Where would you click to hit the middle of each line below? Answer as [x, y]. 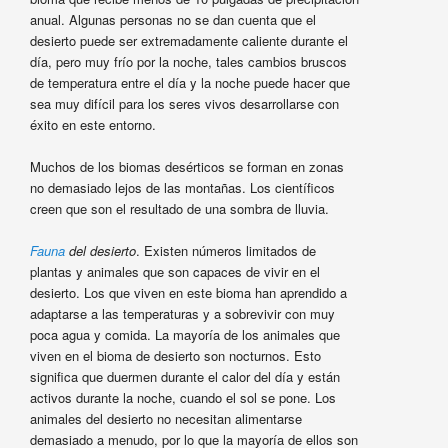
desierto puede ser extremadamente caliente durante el [188, 41]
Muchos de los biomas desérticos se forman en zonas [186, 167]
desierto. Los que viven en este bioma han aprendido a [188, 293]
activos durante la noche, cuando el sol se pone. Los [182, 398]
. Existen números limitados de [225, 251]
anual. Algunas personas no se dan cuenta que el [172, 20]
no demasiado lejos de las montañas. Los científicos [182, 188]
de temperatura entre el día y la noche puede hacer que [189, 83]
